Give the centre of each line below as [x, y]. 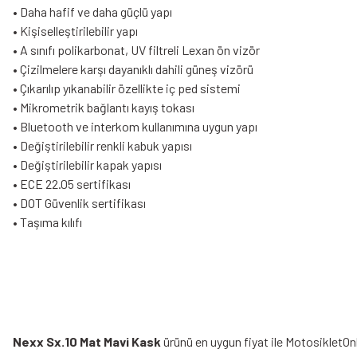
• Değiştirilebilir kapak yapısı [87, 165]
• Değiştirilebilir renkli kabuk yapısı [102, 145]
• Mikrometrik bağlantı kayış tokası [104, 107]
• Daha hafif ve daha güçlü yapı [92, 12]
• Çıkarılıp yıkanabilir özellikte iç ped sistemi [127, 88]
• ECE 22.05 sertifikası [72, 184]
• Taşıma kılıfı [47, 222]
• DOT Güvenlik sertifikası [79, 203]
